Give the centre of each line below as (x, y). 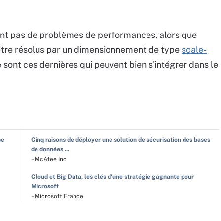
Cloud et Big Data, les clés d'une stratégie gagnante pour (112, 177)
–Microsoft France (57, 197)
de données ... (50, 150)
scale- (194, 50)
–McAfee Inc (49, 160)
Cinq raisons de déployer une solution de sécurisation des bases (120, 140)
